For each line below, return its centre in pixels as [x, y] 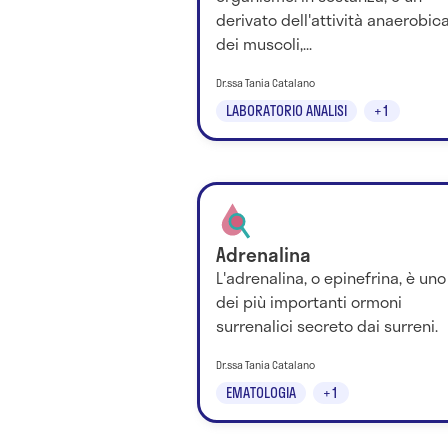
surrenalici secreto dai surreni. [327, 326]
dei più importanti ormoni [309, 302]
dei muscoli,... [264, 44]
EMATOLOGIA [261, 393]
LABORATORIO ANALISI [286, 111]
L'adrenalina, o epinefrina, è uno [331, 278]
